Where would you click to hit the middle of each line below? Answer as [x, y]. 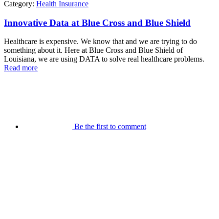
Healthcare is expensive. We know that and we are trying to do [100, 42]
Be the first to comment [110, 127]
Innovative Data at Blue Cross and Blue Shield [97, 22]
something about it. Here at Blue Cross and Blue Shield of [93, 50]
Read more [21, 68]
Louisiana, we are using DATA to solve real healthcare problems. [104, 59]
